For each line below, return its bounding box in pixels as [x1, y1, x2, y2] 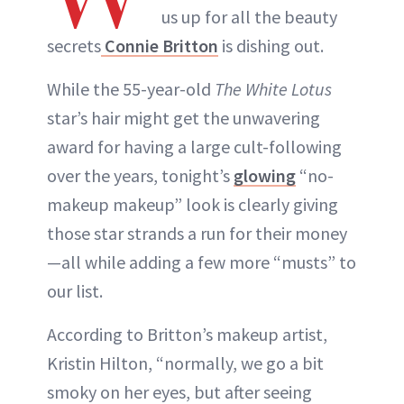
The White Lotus [215, 77, 332, 100]
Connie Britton [101, 33, 218, 57]
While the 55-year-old [47, 77, 215, 100]
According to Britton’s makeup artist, [47, 322, 327, 345]
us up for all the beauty [161, 5, 337, 28]
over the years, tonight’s [47, 163, 234, 187]
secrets [47, 33, 101, 57]
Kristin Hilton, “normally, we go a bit [47, 351, 324, 374]
